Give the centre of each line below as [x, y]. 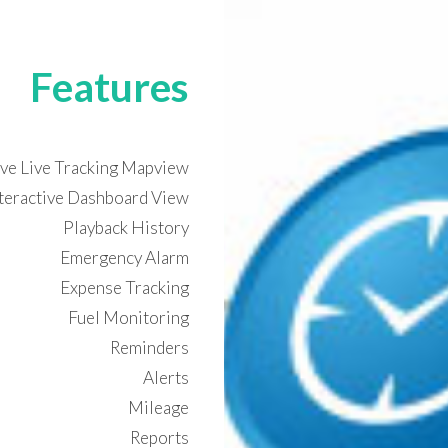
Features [110, 87]
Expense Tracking [125, 288]
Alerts [166, 378]
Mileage [159, 408]
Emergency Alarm [125, 258]
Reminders [150, 348]
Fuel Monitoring [129, 318]
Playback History [126, 228]
